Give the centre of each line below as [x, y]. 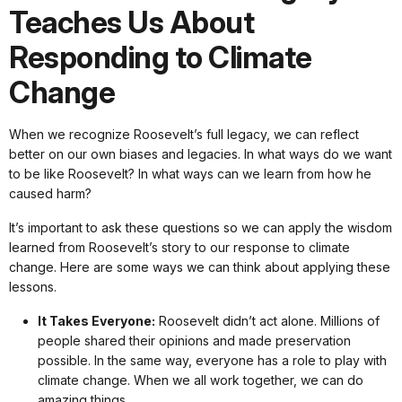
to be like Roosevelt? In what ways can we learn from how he [190, 173]
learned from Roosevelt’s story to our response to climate [179, 247]
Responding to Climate [161, 57]
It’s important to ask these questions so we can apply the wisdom [201, 227]
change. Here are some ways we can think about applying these [200, 267]
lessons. [33, 286]
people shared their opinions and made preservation [194, 340]
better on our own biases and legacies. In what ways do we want [201, 153]
